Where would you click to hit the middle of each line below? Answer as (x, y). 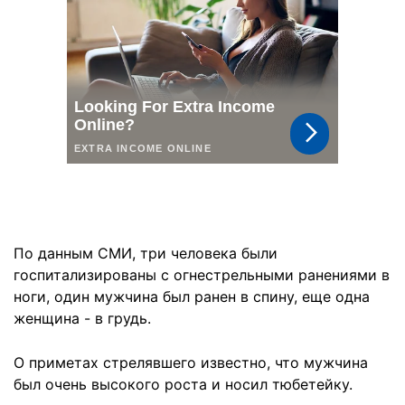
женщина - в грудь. (82, 318)
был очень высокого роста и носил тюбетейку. (183, 384)
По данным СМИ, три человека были (146, 253)
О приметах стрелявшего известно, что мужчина (191, 363)
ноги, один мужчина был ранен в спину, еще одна (192, 297)
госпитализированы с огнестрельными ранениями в (202, 275)
